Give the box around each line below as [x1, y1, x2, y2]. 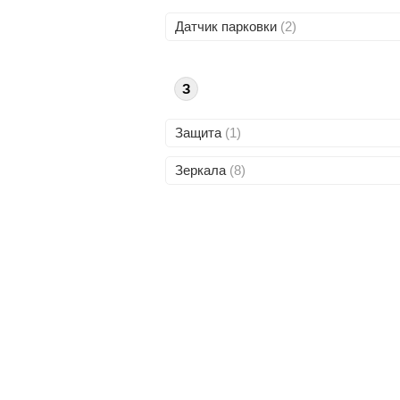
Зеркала [174, 162, 229, 178]
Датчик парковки [174, 19, 280, 34]
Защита [174, 125, 225, 140]
